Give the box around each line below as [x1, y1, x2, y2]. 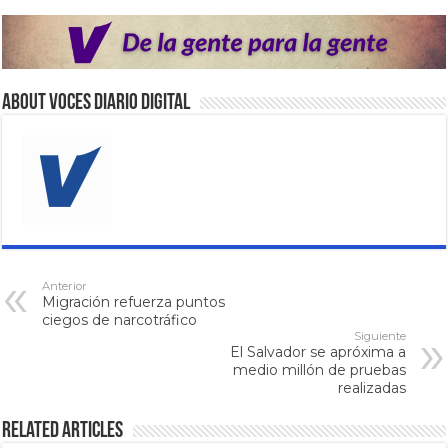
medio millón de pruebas [232, 361, 406, 380]
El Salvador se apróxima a [229, 343, 406, 362]
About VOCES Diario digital [2, 92, 191, 116]
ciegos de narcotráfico [42, 311, 198, 330]
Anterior [42, 279, 88, 294]
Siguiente [353, 329, 406, 344]
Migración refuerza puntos [42, 293, 226, 312]
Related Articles [2, 420, 124, 444]
